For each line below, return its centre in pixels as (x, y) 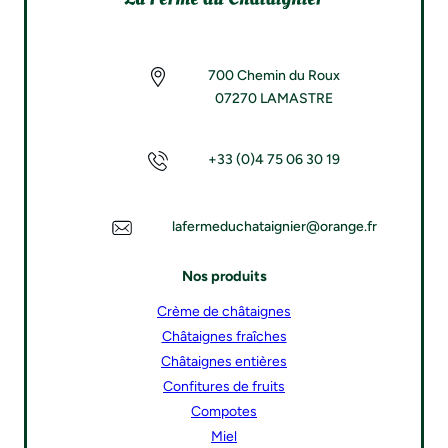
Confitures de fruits (224, 387)
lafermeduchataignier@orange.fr (274, 227)
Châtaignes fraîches (224, 337)
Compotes (224, 412)
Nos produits (224, 275)
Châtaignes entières (224, 362)
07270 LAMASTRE (274, 99)
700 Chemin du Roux (274, 76)
